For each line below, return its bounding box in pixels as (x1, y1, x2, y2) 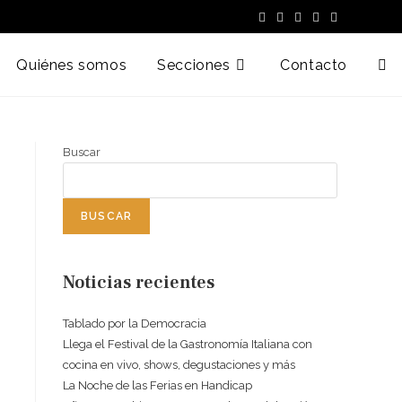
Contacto (280, 57, 347, 74)
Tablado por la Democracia (63, 317, 206, 330)
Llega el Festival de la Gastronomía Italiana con (63, 337, 312, 351)
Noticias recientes (63, 271, 214, 294)
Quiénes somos (16, 57, 127, 74)
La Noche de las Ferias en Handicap (63, 379, 252, 392)
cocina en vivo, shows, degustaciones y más (63, 358, 295, 371)
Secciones (157, 57, 231, 74)
